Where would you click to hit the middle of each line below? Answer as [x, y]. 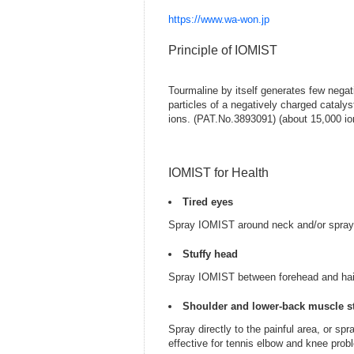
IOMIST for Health [218, 172]
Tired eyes [208, 201]
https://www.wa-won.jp [219, 20]
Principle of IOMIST [223, 50]
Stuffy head [210, 254]
